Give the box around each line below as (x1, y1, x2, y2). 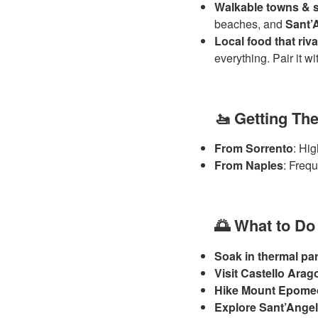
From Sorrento (214, 140, 293, 156)
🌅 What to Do (214, 214, 315, 236)
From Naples (214, 157, 283, 173)
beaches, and (214, 15, 285, 32)
